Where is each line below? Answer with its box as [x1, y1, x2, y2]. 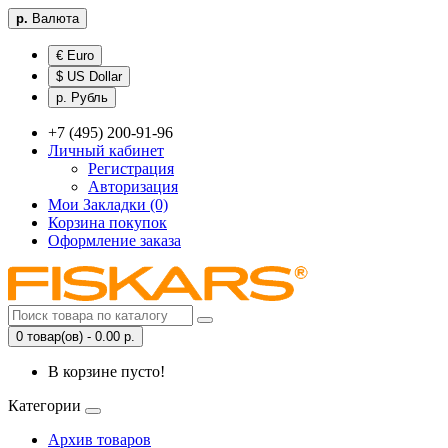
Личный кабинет [48, 142, 164, 159]
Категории [8, 397, 81, 414]
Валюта [32, 11, 79, 26]
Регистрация [88, 160, 174, 177]
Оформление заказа [48, 232, 181, 249]
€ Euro [56, 48, 94, 63]
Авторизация [88, 178, 178, 195]
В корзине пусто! [48, 363, 165, 380]
